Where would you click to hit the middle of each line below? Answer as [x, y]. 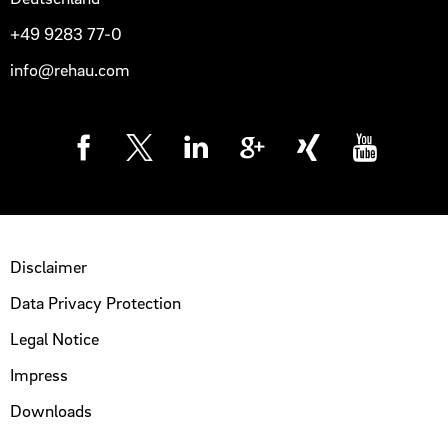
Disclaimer [49, 266]
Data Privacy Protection [96, 302]
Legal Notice [55, 338]
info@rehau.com [70, 69]
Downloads [51, 410]
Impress [39, 374]
